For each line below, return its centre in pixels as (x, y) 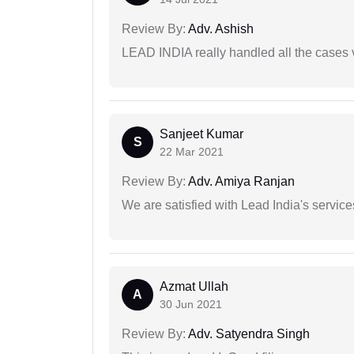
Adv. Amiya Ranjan (240, 182)
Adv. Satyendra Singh (248, 334)
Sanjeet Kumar (201, 134)
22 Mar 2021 (192, 152)
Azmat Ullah (194, 287)
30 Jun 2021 (191, 305)
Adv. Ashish (220, 29)
